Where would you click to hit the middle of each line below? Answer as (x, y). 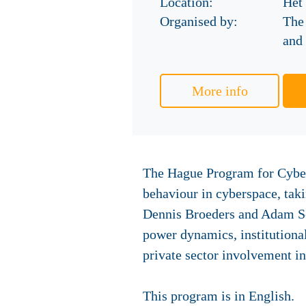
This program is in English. (219, 296)
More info (220, 91)
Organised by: (199, 21)
